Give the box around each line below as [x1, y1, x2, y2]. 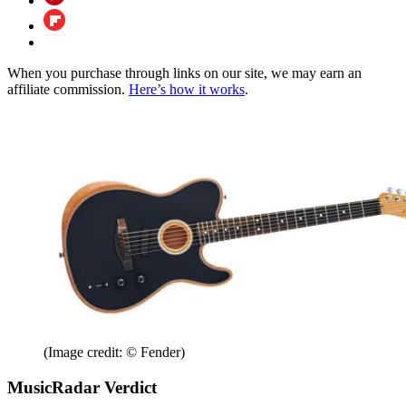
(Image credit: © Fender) [43, 344, 185, 361]
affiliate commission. [7, 82, 129, 98]
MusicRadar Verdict [7, 378, 157, 397]
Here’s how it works [129, 82, 245, 98]
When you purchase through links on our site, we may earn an [7, 65, 362, 82]
